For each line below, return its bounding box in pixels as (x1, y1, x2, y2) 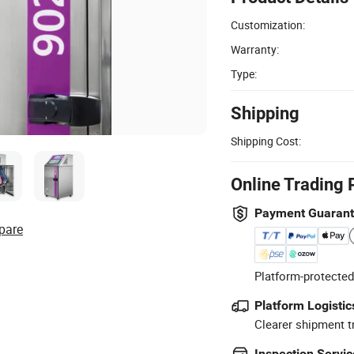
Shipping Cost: (231, 133, 301, 149)
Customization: (231, 17, 305, 32)
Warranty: (231, 41, 279, 57)
